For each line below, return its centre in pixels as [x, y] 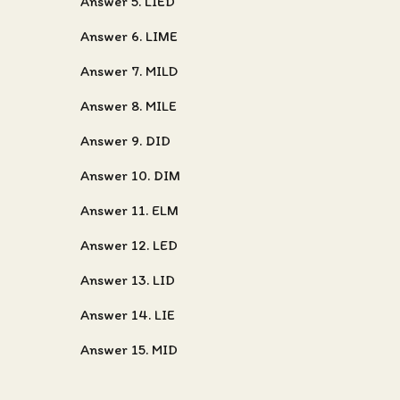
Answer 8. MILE [129, 106]
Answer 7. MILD [129, 71]
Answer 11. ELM [129, 210]
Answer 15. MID [129, 350]
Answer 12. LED [129, 245]
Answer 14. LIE [128, 315]
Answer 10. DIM [130, 175]
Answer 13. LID [128, 280]
